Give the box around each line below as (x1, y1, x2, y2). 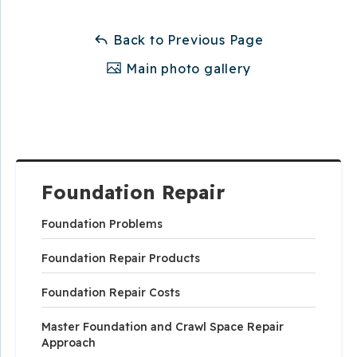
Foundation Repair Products (41, 250, 200, 265)
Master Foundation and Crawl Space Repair (41, 319, 284, 334)
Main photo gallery (122, 60, 251, 76)
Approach (41, 335, 96, 350)
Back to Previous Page (109, 31, 264, 48)
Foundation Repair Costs (41, 284, 180, 300)
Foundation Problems (41, 216, 163, 231)
